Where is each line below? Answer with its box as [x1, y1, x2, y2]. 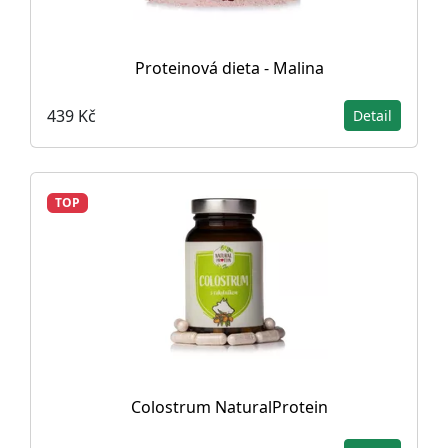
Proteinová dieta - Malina [134, 57, 324, 79]
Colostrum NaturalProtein [130, 396, 328, 418]
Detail [353, 106, 392, 125]
